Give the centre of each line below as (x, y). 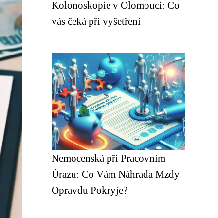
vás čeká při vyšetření (96, 21)
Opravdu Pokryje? (90, 190)
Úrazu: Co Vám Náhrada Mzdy (116, 174)
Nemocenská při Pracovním (109, 158)
